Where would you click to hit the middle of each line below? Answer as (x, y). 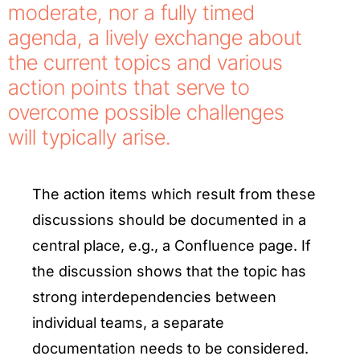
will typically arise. (89, 137)
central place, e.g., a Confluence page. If (172, 245)
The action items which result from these (174, 194)
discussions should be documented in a (169, 220)
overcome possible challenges (146, 112)
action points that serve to (129, 87)
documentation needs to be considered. (170, 348)
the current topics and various (145, 62)
